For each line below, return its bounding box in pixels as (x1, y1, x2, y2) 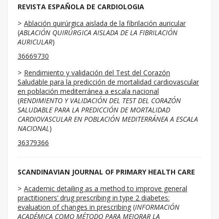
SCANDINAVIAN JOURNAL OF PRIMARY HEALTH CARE (18, 167, 195, 176)
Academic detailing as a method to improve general (24, 184, 187, 193)
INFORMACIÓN (135, 202, 179, 212)
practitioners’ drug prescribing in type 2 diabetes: (18, 193, 170, 202)
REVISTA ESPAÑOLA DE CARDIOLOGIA (18, 2, 144, 11)
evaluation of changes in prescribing (18, 202, 131, 212)
